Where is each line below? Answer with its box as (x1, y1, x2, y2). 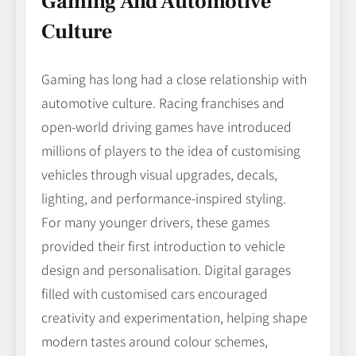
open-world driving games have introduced (41, 117, 292, 137)
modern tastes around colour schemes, (41, 331, 268, 351)
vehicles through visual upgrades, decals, (41, 164, 277, 184)
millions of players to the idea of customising (41, 141, 300, 161)
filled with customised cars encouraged (41, 284, 268, 304)
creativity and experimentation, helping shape (41, 308, 308, 327)
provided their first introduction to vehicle (41, 236, 285, 256)
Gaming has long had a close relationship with (41, 69, 307, 89)
